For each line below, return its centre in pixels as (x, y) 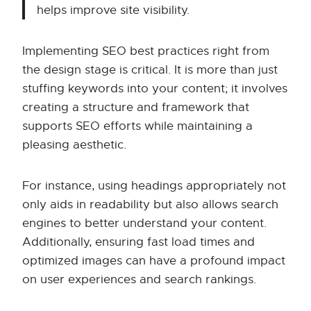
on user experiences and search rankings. (139, 280)
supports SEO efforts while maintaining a (137, 126)
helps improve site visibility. (113, 10)
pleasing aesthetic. (74, 145)
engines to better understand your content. (144, 224)
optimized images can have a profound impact (154, 261)
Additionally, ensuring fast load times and (138, 242)
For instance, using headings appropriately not (154, 186)
